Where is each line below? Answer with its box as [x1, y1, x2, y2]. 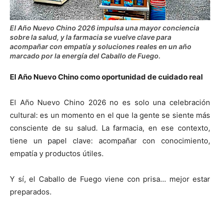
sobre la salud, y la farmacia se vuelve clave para [10, 33, 171, 41]
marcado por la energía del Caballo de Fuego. [10, 52, 161, 60]
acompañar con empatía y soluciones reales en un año [10, 42, 192, 51]
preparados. [10, 187, 52, 196]
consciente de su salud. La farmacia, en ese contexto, [10, 123, 210, 133]
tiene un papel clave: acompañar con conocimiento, [10, 136, 210, 145]
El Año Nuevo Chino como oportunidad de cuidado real [10, 72, 203, 82]
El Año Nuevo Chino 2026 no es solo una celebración [10, 98, 210, 107]
